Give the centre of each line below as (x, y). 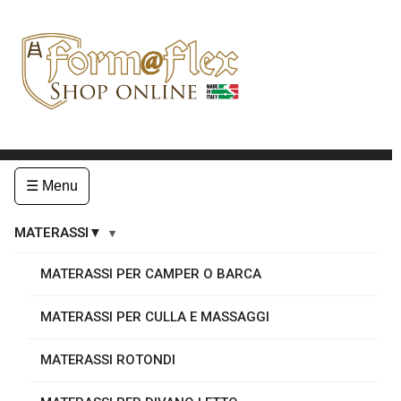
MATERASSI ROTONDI (108, 359)
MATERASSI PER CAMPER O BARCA (151, 273)
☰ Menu (52, 185)
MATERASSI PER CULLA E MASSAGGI (155, 316)
